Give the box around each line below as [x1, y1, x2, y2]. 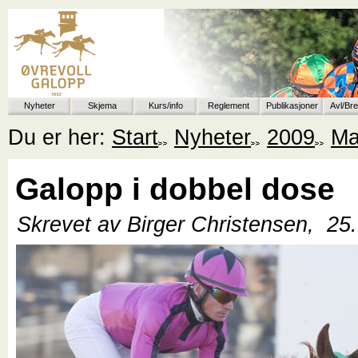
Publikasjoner [265, 101, 318, 111]
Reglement [208, 101, 249, 111]
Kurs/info [148, 101, 183, 111]
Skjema [88, 101, 117, 111]
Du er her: [8, 124, 112, 149]
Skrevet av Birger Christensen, [17, 211, 321, 237]
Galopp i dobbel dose [15, 171, 336, 207]
